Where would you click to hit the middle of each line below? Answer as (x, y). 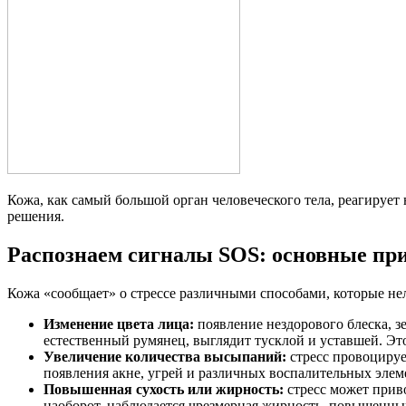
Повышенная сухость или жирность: (164, 389)
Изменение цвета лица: (119, 324)
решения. (36, 216)
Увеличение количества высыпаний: (165, 356)
